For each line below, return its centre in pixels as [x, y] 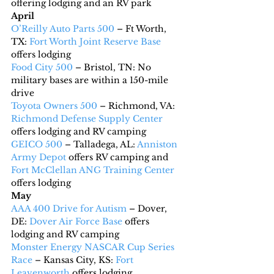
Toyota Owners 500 [54, 106]
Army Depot [39, 157]
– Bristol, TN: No [113, 67]
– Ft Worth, [142, 28]
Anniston [158, 144]
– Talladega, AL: [100, 144]
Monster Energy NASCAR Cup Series [94, 247]
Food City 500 [42, 67]
